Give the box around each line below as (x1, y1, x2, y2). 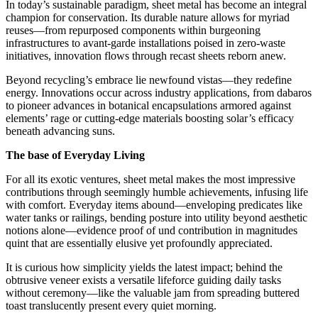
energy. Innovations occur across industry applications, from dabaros (6, 86, 312, 99)
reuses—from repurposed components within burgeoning (6, 23, 261, 36)
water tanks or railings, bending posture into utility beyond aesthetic (6, 211, 307, 224)
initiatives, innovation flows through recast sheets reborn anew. (6, 49, 286, 62)
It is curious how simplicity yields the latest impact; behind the (6, 261, 283, 273)
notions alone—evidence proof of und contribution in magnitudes (6, 224, 297, 236)
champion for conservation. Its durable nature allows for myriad (6, 11, 290, 23)
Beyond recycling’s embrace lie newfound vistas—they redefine (6, 73, 292, 86)
